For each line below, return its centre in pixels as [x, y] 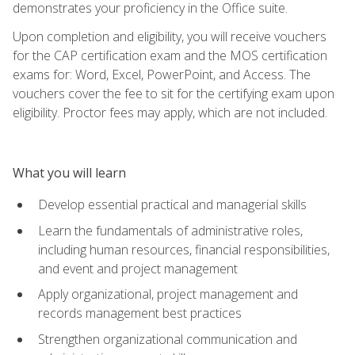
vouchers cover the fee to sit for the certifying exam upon [174, 93]
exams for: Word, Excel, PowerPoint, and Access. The [162, 74]
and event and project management [138, 268]
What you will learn [69, 172]
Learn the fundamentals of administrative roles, [170, 230]
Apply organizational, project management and [168, 294]
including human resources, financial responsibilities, [184, 249]
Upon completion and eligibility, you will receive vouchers [170, 36]
